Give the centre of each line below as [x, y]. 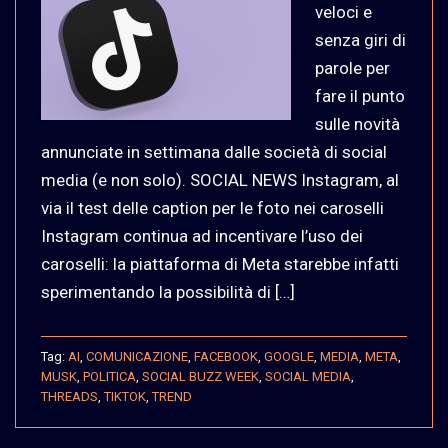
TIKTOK [125, 396]
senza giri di [360, 39]
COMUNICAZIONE [137, 356]
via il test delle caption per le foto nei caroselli [212, 207]
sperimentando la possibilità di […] [168, 291]
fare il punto [360, 95]
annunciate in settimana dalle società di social [214, 151]
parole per [352, 67]
